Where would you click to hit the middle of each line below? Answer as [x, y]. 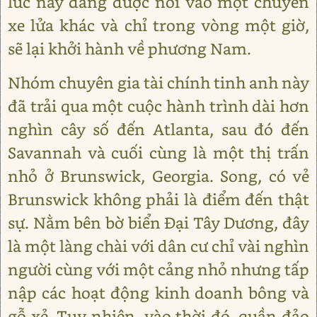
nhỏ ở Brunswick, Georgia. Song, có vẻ [158, 176]
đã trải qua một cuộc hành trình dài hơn [158, 106]
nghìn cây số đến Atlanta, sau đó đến [158, 129]
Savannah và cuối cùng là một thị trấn [158, 152]
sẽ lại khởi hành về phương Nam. [129, 48]
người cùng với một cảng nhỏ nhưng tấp [158, 269]
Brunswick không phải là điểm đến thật [158, 199]
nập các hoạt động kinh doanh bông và [158, 293]
